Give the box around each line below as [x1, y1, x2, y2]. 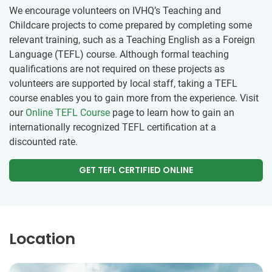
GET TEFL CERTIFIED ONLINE [79, 164, 193, 177]
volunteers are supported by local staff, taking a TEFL [9, 78, 237, 90]
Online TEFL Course [25, 107, 110, 119]
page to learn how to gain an [110, 107, 234, 119]
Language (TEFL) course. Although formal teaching [9, 49, 229, 61]
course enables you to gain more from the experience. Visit [9, 92, 259, 104]
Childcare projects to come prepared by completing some [9, 19, 252, 32]
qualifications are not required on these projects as [9, 63, 225, 75]
